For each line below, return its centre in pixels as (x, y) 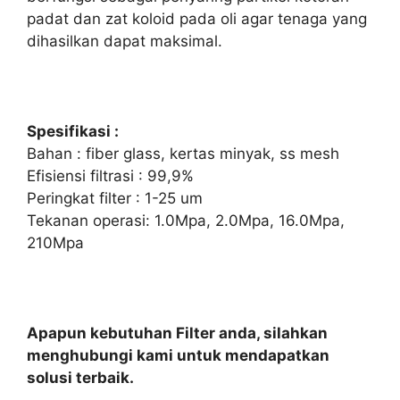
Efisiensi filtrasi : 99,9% (110, 175)
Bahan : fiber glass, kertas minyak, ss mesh (183, 153)
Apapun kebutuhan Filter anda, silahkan (177, 333)
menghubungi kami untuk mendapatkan (178, 355)
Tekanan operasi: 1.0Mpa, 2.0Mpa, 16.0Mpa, (186, 220)
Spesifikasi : (73, 131)
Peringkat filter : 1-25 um (115, 198)
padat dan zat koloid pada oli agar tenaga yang (197, 18)
